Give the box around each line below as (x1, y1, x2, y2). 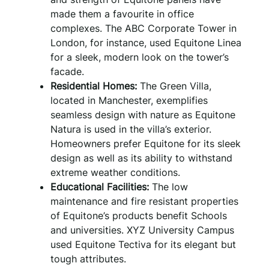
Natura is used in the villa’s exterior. (50, 122, 211, 135)
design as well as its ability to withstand (50, 151, 232, 164)
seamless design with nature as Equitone (50, 108, 235, 121)
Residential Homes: (50, 79, 137, 92)
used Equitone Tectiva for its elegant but (50, 238, 236, 250)
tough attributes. (50, 252, 126, 265)
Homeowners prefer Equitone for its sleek (50, 137, 241, 150)
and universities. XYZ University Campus (50, 223, 234, 236)
